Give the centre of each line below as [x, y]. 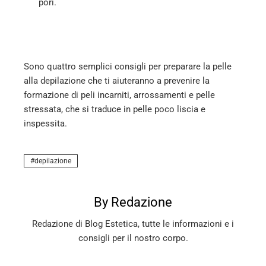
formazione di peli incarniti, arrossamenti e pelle [119, 95]
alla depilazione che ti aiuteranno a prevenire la [117, 80]
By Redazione [133, 202]
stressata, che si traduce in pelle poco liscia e [115, 109]
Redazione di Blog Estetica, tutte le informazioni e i [133, 224]
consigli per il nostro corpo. [133, 238]
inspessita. [45, 123]
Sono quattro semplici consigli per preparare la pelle [128, 66]
